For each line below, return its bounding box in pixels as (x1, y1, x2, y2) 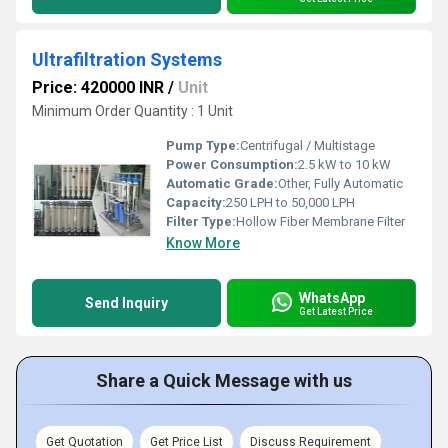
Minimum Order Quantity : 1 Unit (32, 103, 233, 119)
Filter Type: (166, 214, 236, 229)
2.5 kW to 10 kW (298, 157, 391, 172)
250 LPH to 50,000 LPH (226, 195, 355, 210)
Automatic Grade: (166, 176, 278, 191)
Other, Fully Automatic (278, 176, 403, 191)
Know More (166, 235, 240, 251)
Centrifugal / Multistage (240, 138, 375, 153)
